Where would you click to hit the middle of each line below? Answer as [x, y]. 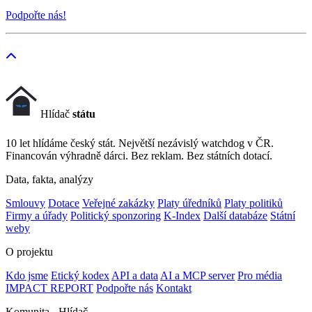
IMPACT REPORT [49, 288]
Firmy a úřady [37, 216]
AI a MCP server [197, 276]
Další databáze [235, 216]
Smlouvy [25, 203]
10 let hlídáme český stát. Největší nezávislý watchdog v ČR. [140, 143]
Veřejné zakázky [118, 203]
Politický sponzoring [116, 216]
